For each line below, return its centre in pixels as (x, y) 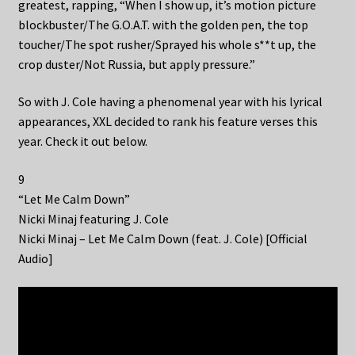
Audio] (35, 258)
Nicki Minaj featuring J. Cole (93, 218)
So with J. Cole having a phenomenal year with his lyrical (170, 102)
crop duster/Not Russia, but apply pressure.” (136, 64)
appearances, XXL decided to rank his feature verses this (168, 122)
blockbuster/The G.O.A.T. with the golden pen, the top (163, 24)
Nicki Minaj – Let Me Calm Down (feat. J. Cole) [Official (162, 238)
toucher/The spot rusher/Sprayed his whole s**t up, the (167, 44)
